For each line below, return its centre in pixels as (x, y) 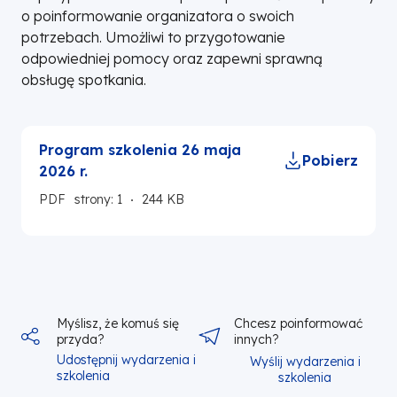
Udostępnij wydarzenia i (126, 360)
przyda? (81, 339)
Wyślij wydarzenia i (305, 362)
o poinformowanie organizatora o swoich (158, 16)
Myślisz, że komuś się (118, 323)
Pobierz (330, 160)
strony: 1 (98, 199)
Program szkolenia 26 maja (140, 150)
